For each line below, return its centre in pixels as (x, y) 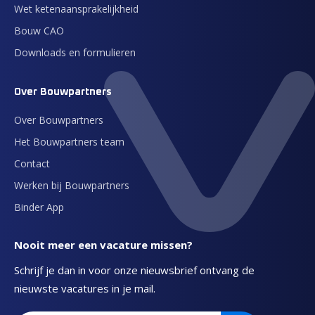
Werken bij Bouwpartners (72, 185)
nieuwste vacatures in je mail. (85, 288)
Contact (32, 163)
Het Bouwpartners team (69, 142)
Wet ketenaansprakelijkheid (76, 9)
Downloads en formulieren (75, 52)
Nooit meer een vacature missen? (103, 245)
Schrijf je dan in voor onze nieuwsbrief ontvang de (134, 270)
